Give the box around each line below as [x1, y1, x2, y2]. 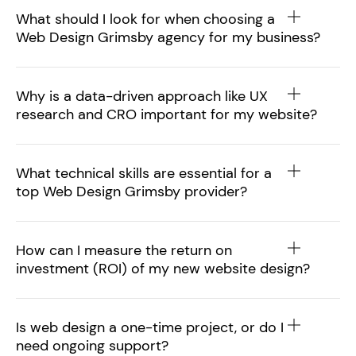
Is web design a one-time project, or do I [16, 318, 284, 337]
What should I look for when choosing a [16, 10, 275, 29]
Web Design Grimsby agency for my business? [16, 28, 320, 47]
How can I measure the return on [16, 241, 232, 260]
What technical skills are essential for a [16, 164, 272, 183]
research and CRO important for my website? [16, 105, 317, 124]
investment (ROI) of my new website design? [16, 259, 310, 278]
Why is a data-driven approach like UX [16, 87, 268, 106]
